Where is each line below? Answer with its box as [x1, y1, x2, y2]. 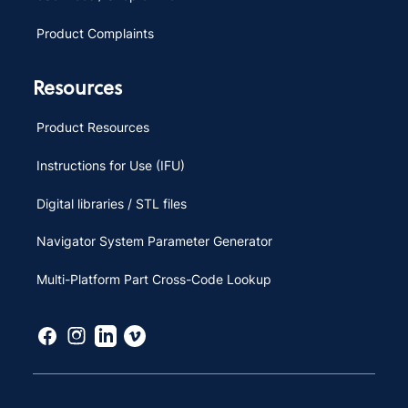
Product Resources [36, 118, 149, 135]
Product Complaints [36, 25, 154, 41]
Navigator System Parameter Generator [36, 233, 272, 250]
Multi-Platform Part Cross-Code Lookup [36, 271, 271, 288]
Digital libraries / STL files [36, 195, 187, 211]
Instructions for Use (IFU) [36, 157, 185, 173]
